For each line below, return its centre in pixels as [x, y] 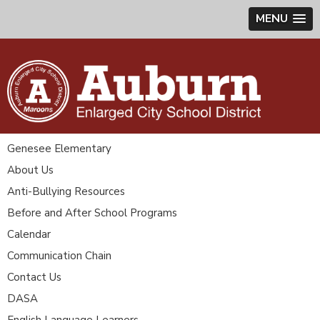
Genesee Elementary [59, 148]
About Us [30, 170]
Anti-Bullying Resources [66, 191]
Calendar [29, 234]
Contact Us [34, 277]
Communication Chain [59, 255]
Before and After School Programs [92, 212]
